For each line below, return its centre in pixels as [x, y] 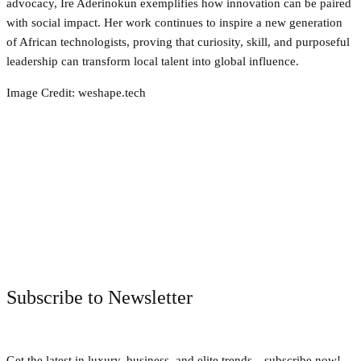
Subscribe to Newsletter [100, 297]
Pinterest [228, 246]
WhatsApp [319, 246]
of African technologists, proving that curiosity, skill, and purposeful [178, 41]
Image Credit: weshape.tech [76, 92]
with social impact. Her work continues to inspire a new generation [174, 22]
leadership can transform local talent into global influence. [153, 61]
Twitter [145, 246]
